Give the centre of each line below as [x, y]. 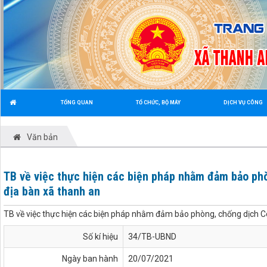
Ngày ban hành [90, 259]
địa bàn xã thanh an [52, 191]
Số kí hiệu [100, 237]
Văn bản [42, 137]
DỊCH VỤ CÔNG [243, 103]
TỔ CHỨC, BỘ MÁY [158, 103]
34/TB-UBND [152, 237]
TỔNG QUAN [77, 103]
